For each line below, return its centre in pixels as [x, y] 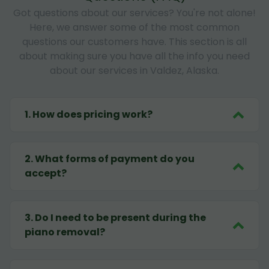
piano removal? [65, 232]
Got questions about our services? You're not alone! [134, 13]
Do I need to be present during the [120, 218]
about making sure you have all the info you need [134, 56]
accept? [46, 174]
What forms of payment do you [115, 159]
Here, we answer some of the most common [134, 28]
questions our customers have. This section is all [134, 42]
